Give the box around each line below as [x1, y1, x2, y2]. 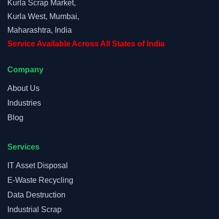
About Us [7, 84, 40, 92]
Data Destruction [7, 191, 66, 199]
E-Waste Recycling [7, 176, 73, 184]
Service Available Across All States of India [7, 40, 165, 48]
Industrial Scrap [7, 205, 62, 214]
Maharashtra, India [7, 26, 72, 34]
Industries [7, 99, 41, 107]
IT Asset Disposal [7, 161, 68, 170]
